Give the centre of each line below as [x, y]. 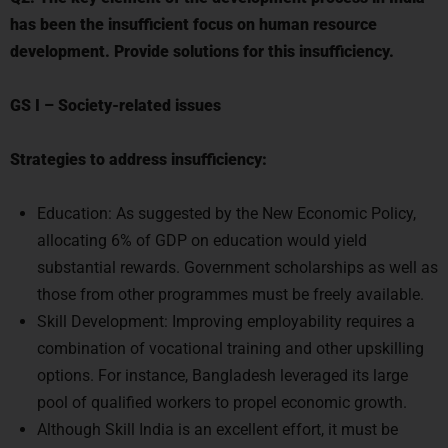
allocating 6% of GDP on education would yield [202, 234]
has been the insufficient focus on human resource [193, 18]
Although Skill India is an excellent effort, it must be [217, 423]
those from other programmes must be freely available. [230, 288]
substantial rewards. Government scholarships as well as [237, 261]
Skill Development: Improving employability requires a [226, 315]
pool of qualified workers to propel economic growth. [222, 396]
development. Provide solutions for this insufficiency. [202, 45]
